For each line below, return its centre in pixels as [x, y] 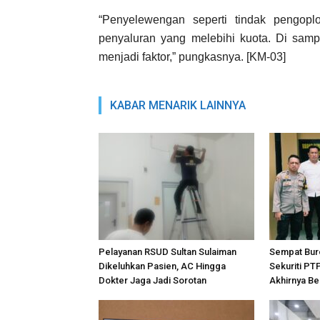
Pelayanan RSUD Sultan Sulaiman [167, 251]
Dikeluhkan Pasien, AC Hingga [162, 266]
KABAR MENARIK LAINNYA [178, 105]
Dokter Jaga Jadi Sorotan [152, 280]
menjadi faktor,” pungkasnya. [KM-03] [192, 56]
